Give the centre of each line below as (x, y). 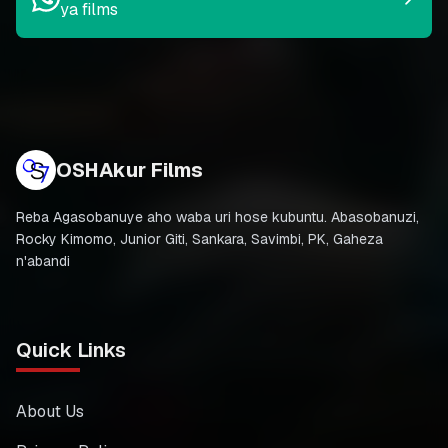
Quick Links (71, 350)
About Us (50, 411)
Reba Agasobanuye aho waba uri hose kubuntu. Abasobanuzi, (217, 217)
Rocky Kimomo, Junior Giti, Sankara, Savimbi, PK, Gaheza (199, 239)
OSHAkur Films (129, 170)
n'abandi (43, 261)
